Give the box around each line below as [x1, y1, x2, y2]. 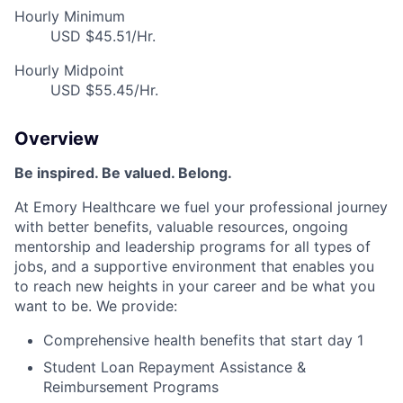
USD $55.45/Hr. [50, 81, 158, 100]
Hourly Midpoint [14, 61, 124, 80]
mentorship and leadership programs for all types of [14, 237, 371, 256]
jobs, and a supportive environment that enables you [14, 257, 374, 276]
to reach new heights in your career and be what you [14, 277, 375, 296]
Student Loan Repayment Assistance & [43, 358, 306, 377]
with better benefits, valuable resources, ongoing [14, 218, 348, 237]
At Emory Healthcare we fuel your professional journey [14, 198, 388, 217]
